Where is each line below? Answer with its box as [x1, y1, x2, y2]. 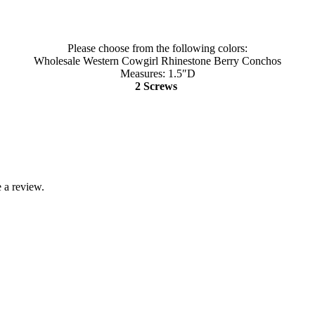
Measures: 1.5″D [120, 67, 195, 79]
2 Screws [135, 79, 180, 92]
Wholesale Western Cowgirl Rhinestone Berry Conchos [34, 54, 281, 67]
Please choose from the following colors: [67, 41, 247, 54]
